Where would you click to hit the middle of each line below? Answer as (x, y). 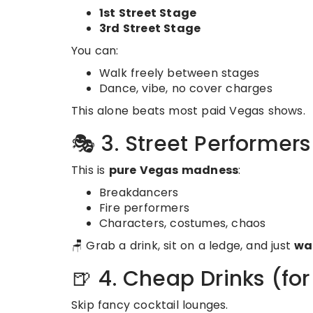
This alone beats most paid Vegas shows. (188, 111)
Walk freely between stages (180, 73)
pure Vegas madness (174, 170)
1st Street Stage (148, 13)
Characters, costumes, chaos (183, 224)
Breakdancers (139, 193)
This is (90, 170)
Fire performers (144, 208)
